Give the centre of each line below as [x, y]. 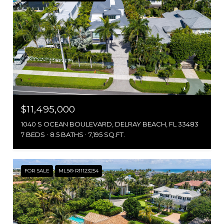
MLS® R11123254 [78, 170]
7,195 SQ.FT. [107, 134]
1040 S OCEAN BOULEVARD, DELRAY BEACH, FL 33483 [110, 124]
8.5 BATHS [67, 134]
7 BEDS [33, 134]
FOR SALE [37, 170]
